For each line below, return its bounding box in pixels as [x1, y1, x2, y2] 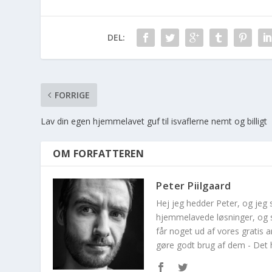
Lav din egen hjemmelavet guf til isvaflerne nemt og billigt [41, 115, 268, 127]
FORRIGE [55, 89, 90, 101]
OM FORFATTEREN [53, 147, 144, 161]
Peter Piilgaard [156, 179, 231, 193]
